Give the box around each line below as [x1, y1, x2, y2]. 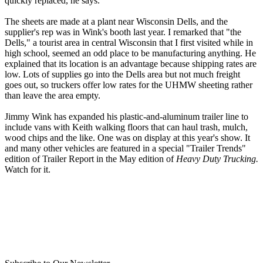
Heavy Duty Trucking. [176, 154, 258, 164]
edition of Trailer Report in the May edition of [5, 154, 176, 164]
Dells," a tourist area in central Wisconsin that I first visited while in [5, 38, 253, 48]
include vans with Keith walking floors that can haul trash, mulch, [5, 122, 248, 133]
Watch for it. [5, 164, 50, 175]
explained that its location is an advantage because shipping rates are [5, 59, 257, 69]
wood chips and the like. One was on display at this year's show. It [5, 133, 250, 143]
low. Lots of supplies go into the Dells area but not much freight [5, 69, 240, 80]
